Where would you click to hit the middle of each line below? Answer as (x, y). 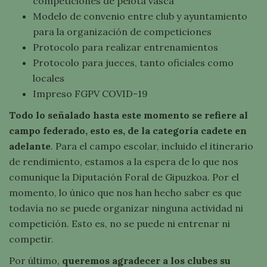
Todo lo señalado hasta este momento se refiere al (128, 115)
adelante (30, 146)
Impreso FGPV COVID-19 (90, 94)
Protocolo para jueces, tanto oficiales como (133, 63)
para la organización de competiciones (122, 32)
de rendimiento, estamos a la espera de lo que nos (124, 162)
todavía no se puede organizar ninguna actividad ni (126, 208)
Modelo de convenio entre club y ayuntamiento (140, 16)
